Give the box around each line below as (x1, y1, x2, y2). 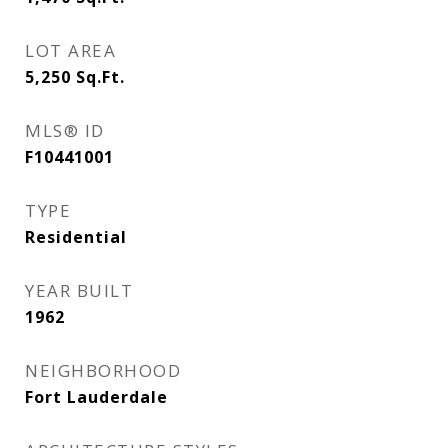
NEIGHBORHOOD (25, 359, 181, 382)
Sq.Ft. (76, 66, 125, 88)
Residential (25, 226, 127, 248)
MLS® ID (25, 119, 105, 142)
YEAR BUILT (25, 279, 133, 302)
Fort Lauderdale (25, 386, 168, 408)
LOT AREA (25, 39, 116, 62)
